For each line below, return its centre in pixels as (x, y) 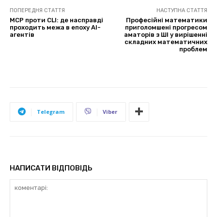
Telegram (51, 111)
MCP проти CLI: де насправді (56, 20)
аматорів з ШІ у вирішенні (165, 34)
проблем (193, 49)
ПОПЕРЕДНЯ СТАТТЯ (37, 10)
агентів (22, 34)
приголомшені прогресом (166, 27)
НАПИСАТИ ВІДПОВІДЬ (51, 168)
